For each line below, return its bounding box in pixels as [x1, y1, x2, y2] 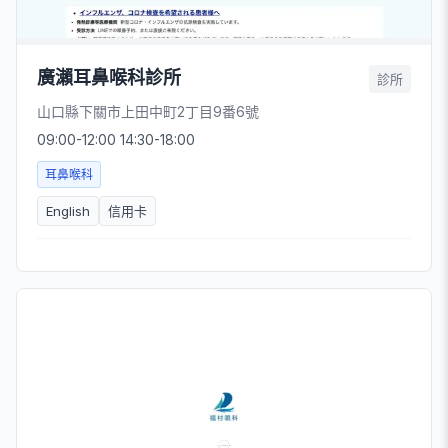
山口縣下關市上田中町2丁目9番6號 [37, 102, 259, 120]
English [46, 202, 90, 219]
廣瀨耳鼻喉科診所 [37, 66, 181, 88]
